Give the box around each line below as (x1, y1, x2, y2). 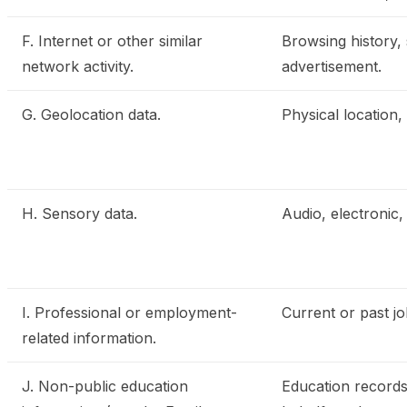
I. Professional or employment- (22, 303, 237, 322)
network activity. (22, 57, 134, 75)
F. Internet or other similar (22, 32, 203, 50)
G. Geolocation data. (22, 105, 161, 124)
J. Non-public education (22, 377, 188, 395)
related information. (22, 329, 156, 347)
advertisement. (282, 57, 382, 75)
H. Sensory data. (22, 204, 137, 223)
